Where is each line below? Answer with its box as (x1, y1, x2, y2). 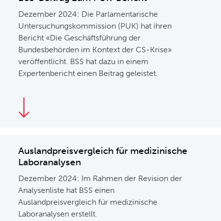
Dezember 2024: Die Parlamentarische (18, 9, 158, 19)
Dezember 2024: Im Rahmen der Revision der (18, 174, 183, 183)
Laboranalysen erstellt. (18, 209, 98, 219)
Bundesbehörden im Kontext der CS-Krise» (18, 45, 172, 54)
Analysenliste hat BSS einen (18, 185, 115, 195)
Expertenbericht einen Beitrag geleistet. (18, 69, 158, 78)
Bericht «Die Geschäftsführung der (18, 33, 141, 42)
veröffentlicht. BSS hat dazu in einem (18, 57, 149, 66)
